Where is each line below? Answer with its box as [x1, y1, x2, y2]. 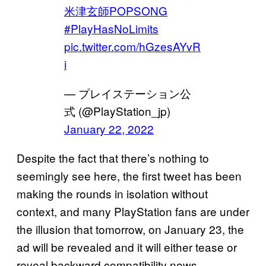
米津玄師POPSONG [64, 2, 167, 18]
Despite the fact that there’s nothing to [17, 149, 209, 166]
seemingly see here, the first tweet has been [17, 167, 242, 183]
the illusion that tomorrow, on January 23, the [17, 220, 244, 237]
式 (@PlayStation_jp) [64, 102, 170, 119]
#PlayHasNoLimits [64, 20, 159, 36]
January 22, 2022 [64, 120, 154, 137]
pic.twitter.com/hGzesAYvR [64, 37, 201, 54]
